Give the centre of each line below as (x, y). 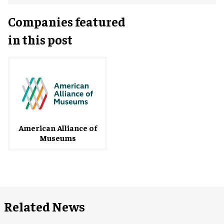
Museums (57, 137)
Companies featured (67, 21)
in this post (40, 39)
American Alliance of (57, 127)
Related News (44, 206)
